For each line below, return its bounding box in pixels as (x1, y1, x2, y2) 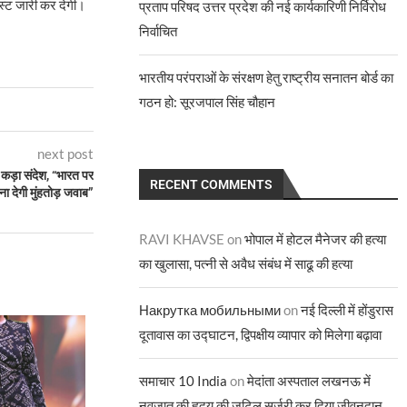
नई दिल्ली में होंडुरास (301, 302, 394, 318)
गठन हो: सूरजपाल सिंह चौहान (139, 94, 276, 110)
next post (37, 145, 94, 163)
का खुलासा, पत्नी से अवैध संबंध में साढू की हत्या (139, 255, 353, 272)
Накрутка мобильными (139, 302, 282, 318)
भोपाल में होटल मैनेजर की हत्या (244, 231, 387, 247)
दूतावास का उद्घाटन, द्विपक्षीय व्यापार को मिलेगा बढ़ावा (139, 326, 382, 342)
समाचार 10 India (139, 372, 228, 389)
